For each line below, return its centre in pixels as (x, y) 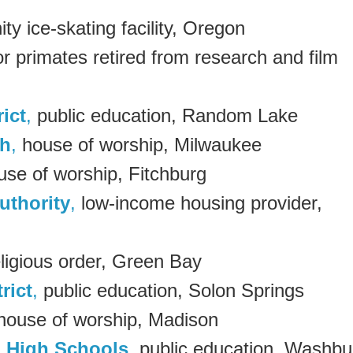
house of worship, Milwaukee (139, 144)
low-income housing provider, (199, 203)
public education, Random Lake (165, 115)
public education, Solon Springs (171, 290)
